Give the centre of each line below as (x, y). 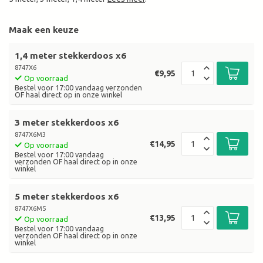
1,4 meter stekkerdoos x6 (70, 56)
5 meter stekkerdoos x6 (67, 197)
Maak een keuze (44, 30)
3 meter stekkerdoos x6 (67, 123)
